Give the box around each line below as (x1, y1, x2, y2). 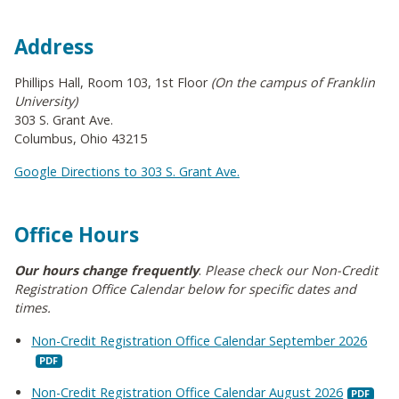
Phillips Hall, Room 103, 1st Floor (14, 74, 211, 91)
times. (14, 299, 51, 316)
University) (14, 93, 77, 110)
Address (14, 33, 94, 61)
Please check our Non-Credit (205, 262, 378, 279)
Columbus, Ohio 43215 (14, 130, 147, 147)
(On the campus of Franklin (211, 74, 375, 91)
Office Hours (14, 221, 139, 248)
